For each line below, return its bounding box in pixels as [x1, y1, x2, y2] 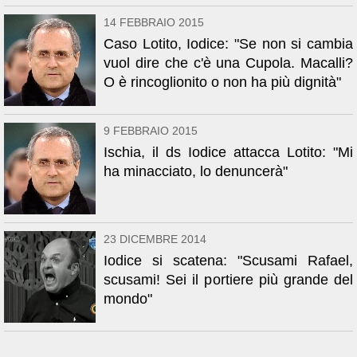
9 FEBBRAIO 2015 [104, 124, 198, 137]
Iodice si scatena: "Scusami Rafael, [104, 253, 353, 269]
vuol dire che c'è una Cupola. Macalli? [104, 55, 353, 71]
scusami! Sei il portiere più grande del [104, 272, 353, 288]
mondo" [104, 291, 152, 307]
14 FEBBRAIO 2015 [104, 16, 204, 29]
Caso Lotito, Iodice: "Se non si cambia [104, 36, 353, 52]
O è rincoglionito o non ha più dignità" [104, 74, 341, 90]
